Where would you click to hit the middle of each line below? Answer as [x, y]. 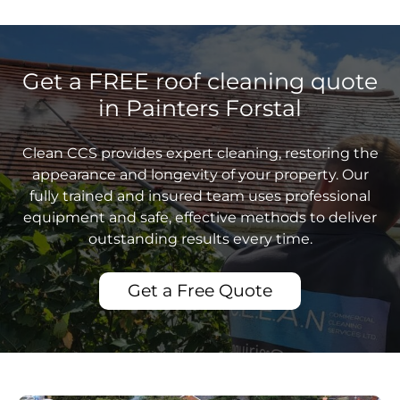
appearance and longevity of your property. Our [200, 175]
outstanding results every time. [200, 239]
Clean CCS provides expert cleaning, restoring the [200, 154]
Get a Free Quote [200, 291]
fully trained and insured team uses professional [200, 196]
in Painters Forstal [200, 108]
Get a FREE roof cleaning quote [200, 82]
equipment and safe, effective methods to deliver [200, 218]
